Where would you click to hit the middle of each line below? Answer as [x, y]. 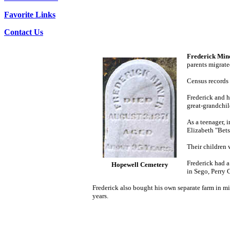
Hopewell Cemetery [140, 165]
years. [100, 196]
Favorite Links [30, 15]
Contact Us [24, 32]
